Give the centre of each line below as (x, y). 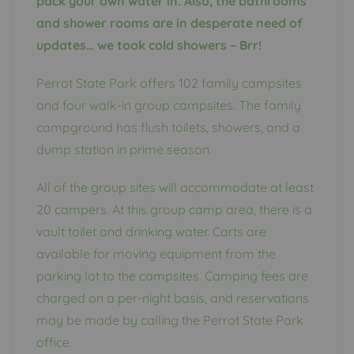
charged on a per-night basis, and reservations (173, 298)
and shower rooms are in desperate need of (169, 23)
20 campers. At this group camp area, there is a (174, 210)
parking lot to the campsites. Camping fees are (172, 276)
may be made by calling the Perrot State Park (170, 320)
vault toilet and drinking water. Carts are (151, 232)
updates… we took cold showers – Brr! (149, 45)
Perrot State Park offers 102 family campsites (169, 83)
